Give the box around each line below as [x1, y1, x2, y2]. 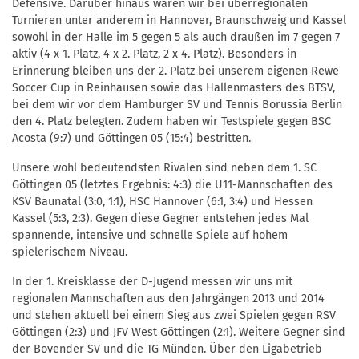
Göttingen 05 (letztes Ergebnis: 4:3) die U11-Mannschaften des [12, 178, 333, 192]
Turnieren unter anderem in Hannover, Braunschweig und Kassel [12, 14, 346, 28]
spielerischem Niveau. [12, 245, 127, 260]
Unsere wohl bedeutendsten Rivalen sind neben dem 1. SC [12, 161, 317, 175]
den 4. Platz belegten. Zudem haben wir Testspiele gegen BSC [12, 115, 331, 129]
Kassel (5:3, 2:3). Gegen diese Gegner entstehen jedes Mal [12, 212, 309, 226]
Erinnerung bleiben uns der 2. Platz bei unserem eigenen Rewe [12, 64, 339, 79]
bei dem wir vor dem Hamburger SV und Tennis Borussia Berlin [12, 98, 342, 112]
